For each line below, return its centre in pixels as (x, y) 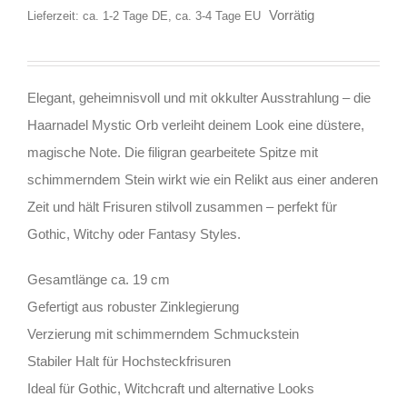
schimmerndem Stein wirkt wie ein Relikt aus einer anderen (203, 180)
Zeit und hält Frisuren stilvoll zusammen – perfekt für (182, 207)
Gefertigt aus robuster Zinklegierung (133, 307)
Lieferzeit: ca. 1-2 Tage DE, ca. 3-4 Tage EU (144, 17)
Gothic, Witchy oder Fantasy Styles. (134, 234)
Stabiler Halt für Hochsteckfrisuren (129, 362)
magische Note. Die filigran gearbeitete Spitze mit (173, 153)
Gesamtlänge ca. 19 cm (99, 280)
